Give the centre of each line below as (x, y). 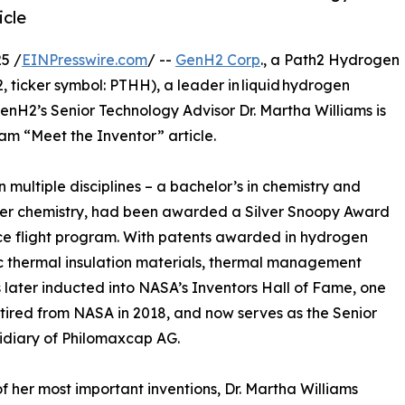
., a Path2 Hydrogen (330, 59)
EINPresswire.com (85, 59)
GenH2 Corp (218, 59)
